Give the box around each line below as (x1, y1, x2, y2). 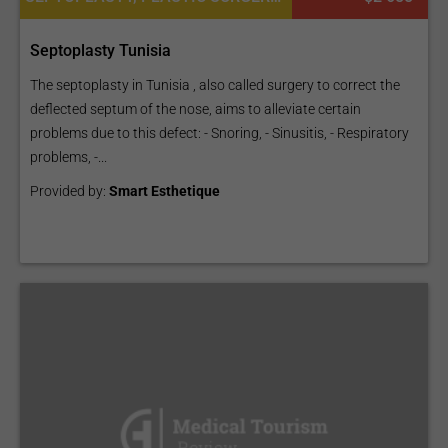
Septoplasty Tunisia (30, 41, 171, 60)
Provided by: (30, 183, 109, 199)
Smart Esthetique (109, 183, 220, 199)
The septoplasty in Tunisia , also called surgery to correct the (30, 77, 400, 93)
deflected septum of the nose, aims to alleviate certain (30, 101, 361, 117)
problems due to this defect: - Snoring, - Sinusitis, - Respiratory (30, 125, 409, 141)
